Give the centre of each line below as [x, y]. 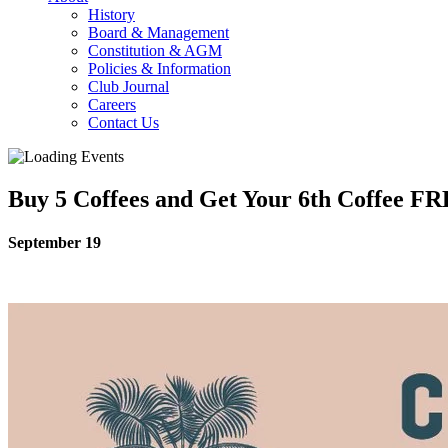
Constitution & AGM [155, 50]
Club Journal [128, 86]
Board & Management [158, 32]
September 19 [54, 243]
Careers [112, 104]
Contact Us [123, 122]
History [111, 14]
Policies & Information [159, 68]
